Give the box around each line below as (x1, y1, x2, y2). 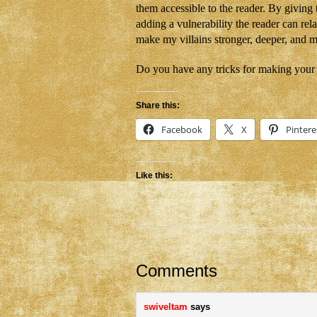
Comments (136, 261, 217, 280)
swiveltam (144, 301, 188, 312)
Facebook (161, 123, 202, 136)
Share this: (136, 100, 180, 110)
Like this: (136, 171, 173, 180)
